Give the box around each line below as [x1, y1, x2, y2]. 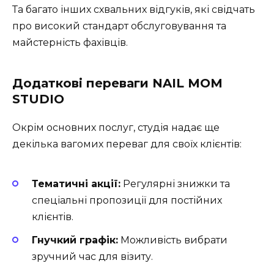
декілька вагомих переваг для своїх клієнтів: [12, 138, 242, 150]
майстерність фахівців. [12, 36, 128, 48]
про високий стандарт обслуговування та [12, 20, 226, 32]
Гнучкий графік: [32, 234, 118, 246]
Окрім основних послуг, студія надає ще [12, 121, 220, 133]
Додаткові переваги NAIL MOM [12, 75, 223, 91]
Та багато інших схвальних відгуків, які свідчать [12, 3, 255, 15]
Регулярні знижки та [120, 178, 230, 190]
